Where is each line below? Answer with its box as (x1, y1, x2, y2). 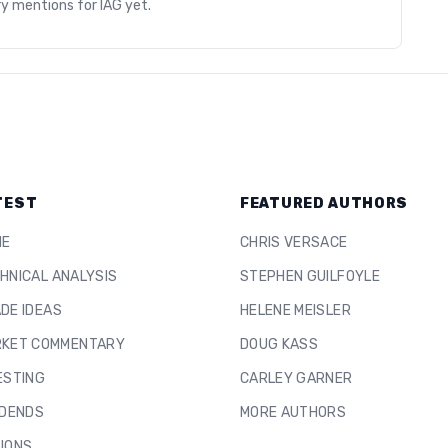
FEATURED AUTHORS (240, 195, 409, 212)
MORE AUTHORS (240, 404, 347, 421)
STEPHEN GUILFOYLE (240, 268, 380, 285)
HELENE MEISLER (240, 302, 351, 319)
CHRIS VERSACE (240, 234, 348, 251)
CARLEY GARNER (240, 370, 353, 387)
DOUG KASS (240, 336, 319, 353)
